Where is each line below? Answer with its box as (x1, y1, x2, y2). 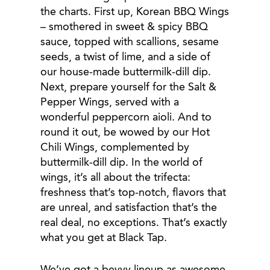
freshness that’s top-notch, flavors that (40, 187, 227, 198)
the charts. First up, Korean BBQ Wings (40, 7, 230, 17)
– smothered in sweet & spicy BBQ (40, 22, 209, 33)
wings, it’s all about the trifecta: (40, 172, 191, 183)
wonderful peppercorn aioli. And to (40, 112, 212, 123)
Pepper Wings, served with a (40, 97, 180, 108)
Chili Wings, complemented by (40, 142, 190, 153)
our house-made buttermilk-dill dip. (40, 67, 212, 78)
